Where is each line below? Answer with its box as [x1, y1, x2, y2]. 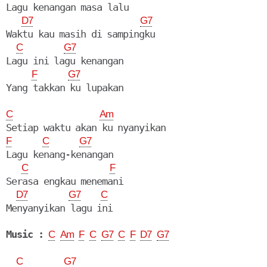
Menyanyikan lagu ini [6, 202, 113, 215]
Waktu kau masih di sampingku [6, 28, 156, 41]
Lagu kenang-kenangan [6, 148, 113, 161]
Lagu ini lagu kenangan [6, 55, 123, 67]
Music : [6, 228, 44, 241]
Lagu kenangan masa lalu [6, 1, 129, 14]
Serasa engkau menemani [6, 175, 124, 188]
